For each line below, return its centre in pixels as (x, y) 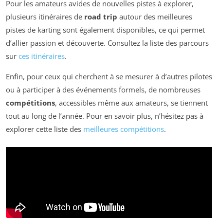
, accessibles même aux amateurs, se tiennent (131, 103)
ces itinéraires (42, 56)
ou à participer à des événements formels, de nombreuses (103, 90)
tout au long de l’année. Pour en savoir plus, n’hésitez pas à (105, 116)
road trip (101, 17)
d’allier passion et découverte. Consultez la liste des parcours (107, 43)
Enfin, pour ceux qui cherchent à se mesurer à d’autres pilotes (109, 77)
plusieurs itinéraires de (45, 17)
